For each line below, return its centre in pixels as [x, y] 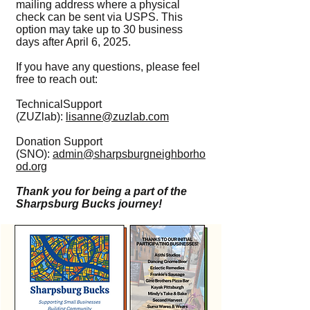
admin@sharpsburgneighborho [129, 154]
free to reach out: [57, 79]
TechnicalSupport [59, 104]
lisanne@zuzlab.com [117, 117]
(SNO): [33, 154]
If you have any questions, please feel [108, 67]
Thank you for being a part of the [101, 191]
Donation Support [59, 142]
